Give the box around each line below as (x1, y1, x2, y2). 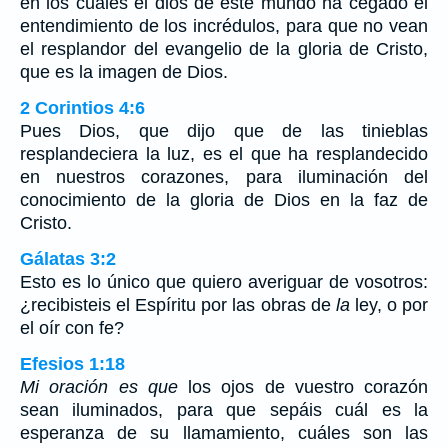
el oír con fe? (20, 318, 124, 339)
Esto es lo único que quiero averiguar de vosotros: (20, 272, 428, 293)
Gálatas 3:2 (20, 249, 116, 270)
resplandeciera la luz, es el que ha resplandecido (20, 144, 428, 165)
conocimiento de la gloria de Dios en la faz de (20, 190, 428, 211)
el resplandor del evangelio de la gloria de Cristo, (20, 39, 428, 60)
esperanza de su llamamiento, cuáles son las (20, 423, 428, 444)
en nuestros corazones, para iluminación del (20, 167, 428, 188)
